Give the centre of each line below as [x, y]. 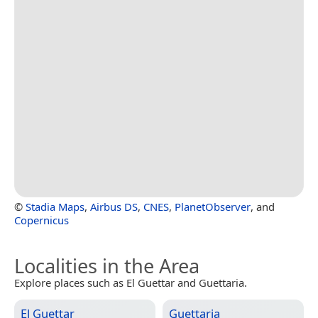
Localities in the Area [107, 265]
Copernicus [42, 220]
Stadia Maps [55, 206]
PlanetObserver [213, 206]
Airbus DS [114, 206]
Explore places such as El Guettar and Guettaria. [131, 282]
